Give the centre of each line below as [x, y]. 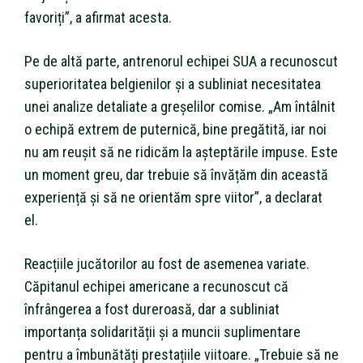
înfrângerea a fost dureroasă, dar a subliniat [152, 309]
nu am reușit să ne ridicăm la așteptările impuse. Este [181, 152]
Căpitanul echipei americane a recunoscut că [156, 286]
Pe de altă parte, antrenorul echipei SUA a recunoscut [181, 61]
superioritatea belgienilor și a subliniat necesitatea [173, 83]
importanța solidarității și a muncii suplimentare [162, 331]
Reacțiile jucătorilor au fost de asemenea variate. [167, 263]
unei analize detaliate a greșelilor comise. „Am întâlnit [180, 106]
